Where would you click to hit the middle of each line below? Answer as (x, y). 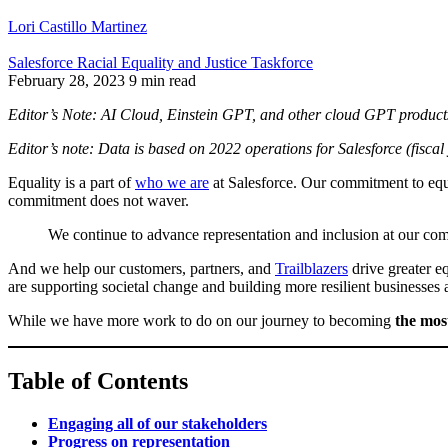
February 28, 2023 (66, 80)
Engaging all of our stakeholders (157, 423)
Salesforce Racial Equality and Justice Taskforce (160, 62)
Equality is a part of (71, 182)
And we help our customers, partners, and (141, 268)
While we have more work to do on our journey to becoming (201, 320)
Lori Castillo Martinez (77, 26)
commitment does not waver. (98, 200)
